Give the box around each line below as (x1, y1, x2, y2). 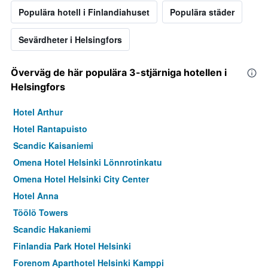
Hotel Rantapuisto (13, 123, 87, 135)
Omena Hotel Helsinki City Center (13, 173, 149, 185)
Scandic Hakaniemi (13, 223, 91, 236)
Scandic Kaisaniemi (13, 139, 93, 152)
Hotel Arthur (13, 106, 63, 118)
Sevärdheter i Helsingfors (19, 33, 122, 46)
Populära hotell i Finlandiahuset (19, 6, 150, 19)
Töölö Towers (13, 206, 68, 219)
